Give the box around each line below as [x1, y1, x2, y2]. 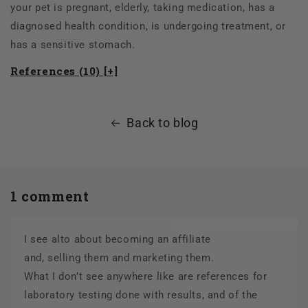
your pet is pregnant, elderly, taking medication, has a [10, 1, 276, 14]
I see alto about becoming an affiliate [24, 232, 211, 245]
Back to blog [126, 115, 199, 131]
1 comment [10, 187, 89, 206]
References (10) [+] [10, 64, 118, 78]
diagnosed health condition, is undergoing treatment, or [10, 20, 287, 33]
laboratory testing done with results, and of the [24, 288, 258, 301]
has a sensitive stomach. [10, 38, 135, 52]
